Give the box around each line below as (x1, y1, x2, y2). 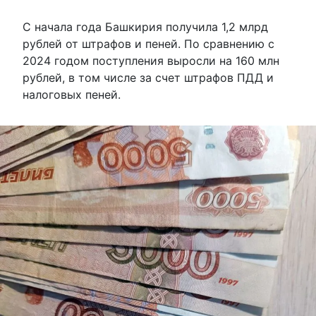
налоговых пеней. (23, 87, 121, 102)
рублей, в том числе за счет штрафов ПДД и (23, 70, 274, 85)
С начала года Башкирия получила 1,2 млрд (23, 19, 268, 34)
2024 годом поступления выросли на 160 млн (23, 53, 279, 68)
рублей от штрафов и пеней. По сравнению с (23, 36, 274, 51)
